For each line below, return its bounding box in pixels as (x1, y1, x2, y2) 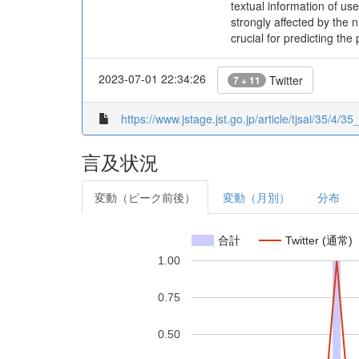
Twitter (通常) (285, 233, 353, 247)
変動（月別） (223, 189, 290, 205)
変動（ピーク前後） (95, 189, 196, 205)
